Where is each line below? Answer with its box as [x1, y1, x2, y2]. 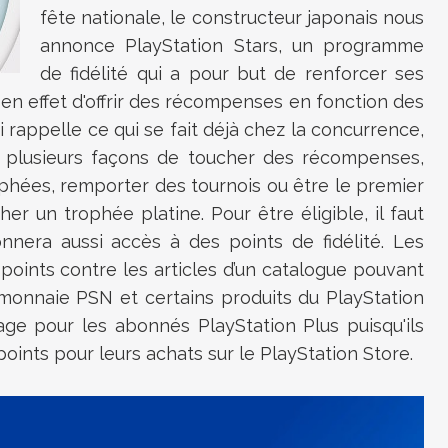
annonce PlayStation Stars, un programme [40, 35, 424, 56]
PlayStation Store [260, 343, 410, 364]
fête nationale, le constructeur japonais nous [40, 7, 424, 28]
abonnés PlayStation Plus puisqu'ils [114, 315, 424, 336]
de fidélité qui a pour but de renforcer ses [40, 63, 424, 84]
